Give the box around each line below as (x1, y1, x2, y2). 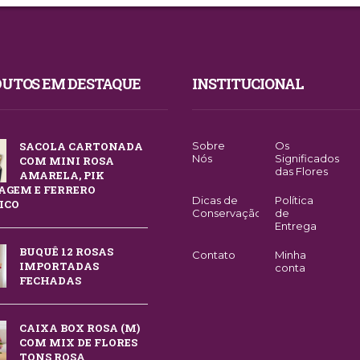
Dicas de (192, 194, 238, 207)
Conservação (192, 207, 262, 219)
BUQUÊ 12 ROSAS (19, 244, 113, 259)
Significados (275, 152, 340, 165)
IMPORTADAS (19, 259, 99, 273)
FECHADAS (19, 273, 81, 288)
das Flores (275, 165, 329, 178)
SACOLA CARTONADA (19, 139, 143, 153)
